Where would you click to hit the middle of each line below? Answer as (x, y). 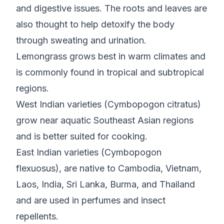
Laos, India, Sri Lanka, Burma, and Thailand (105, 184)
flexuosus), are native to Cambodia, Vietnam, (109, 168)
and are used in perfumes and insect (91, 200)
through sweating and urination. (81, 40)
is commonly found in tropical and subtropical (110, 72)
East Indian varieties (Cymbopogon (89, 152)
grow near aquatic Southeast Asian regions (105, 120)
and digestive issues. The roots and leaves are (111, 8)
